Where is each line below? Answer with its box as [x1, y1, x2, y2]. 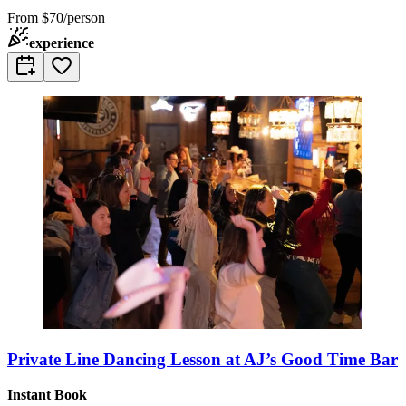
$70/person [42, 10, 105, 26]
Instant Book [7, 386, 87, 402]
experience [29, 35, 94, 52]
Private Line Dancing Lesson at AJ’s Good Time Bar [7, 349, 398, 369]
